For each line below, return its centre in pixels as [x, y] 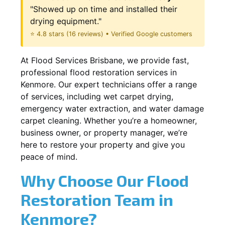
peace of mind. [49, 156]
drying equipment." [66, 21]
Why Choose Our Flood [105, 180]
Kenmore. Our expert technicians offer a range [109, 84]
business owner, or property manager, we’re [104, 132]
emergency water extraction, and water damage [112, 108]
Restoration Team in [97, 199]
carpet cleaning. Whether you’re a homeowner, [109, 120]
